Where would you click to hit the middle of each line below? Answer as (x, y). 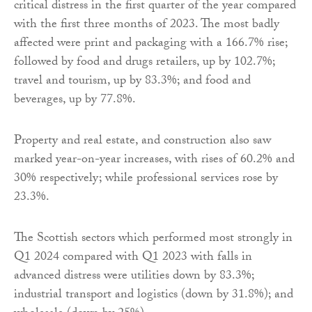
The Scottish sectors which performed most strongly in (153, 240)
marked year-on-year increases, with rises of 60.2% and (154, 161)
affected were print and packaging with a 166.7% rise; (151, 45)
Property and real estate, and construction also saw (142, 142)
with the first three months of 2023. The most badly (147, 26)
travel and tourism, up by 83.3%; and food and (132, 82)
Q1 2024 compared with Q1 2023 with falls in (133, 258)
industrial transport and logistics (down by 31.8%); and (154, 296)
